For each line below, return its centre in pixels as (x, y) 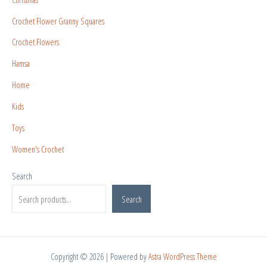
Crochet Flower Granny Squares (58, 21)
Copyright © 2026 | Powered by (99, 256)
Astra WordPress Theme (182, 256)
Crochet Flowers (35, 42)
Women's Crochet (38, 149)
